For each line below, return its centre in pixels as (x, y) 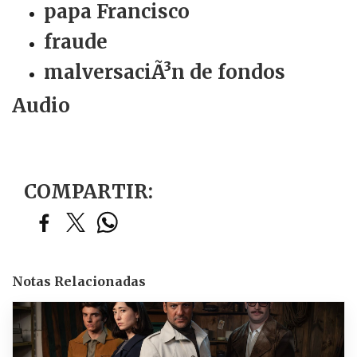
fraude (76, 42)
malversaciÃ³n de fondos (165, 72)
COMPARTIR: (88, 192)
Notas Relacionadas (79, 281)
